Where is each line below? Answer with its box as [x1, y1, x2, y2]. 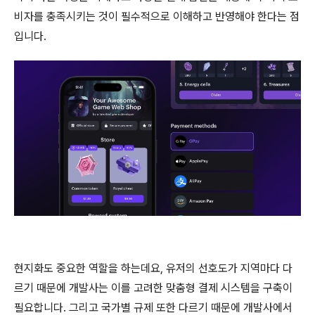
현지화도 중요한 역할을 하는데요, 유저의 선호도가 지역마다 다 [14, 262, 292, 275]
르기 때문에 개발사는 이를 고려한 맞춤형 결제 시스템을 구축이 [14, 281, 292, 295]
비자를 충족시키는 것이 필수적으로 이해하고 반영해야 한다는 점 [14, 10, 300, 23]
